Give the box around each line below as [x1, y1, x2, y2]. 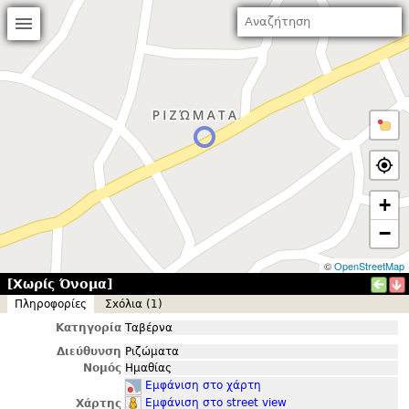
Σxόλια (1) [105, 298, 163, 310]
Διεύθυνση [57, 345, 121, 358]
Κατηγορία [56, 321, 121, 334]
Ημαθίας [125, 362, 172, 374]
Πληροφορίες [15, 298, 87, 310]
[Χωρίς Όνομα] [7, 277, 112, 291]
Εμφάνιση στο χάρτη [145, 379, 261, 392]
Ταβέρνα [125, 321, 173, 334]
